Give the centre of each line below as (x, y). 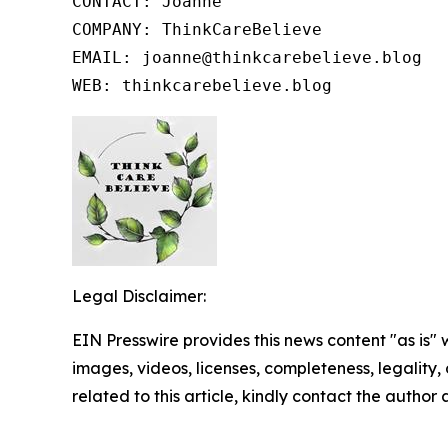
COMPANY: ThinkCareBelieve (197, 29)
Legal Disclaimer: (139, 295)
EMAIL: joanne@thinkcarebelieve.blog (247, 57)
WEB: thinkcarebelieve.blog (202, 85)
